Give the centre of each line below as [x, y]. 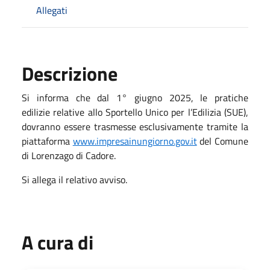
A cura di [58, 242]
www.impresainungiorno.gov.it [135, 141]
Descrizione [70, 73]
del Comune [223, 141]
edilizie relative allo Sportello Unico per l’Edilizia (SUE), [135, 112]
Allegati [52, 10]
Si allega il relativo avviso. [74, 179]
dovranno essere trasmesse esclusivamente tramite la [135, 126]
